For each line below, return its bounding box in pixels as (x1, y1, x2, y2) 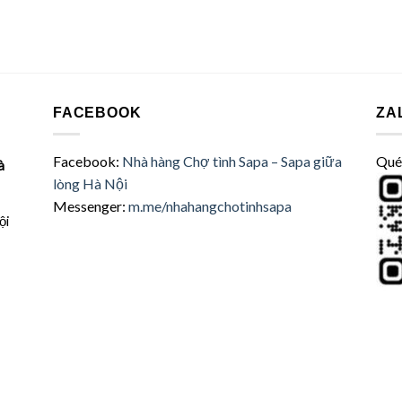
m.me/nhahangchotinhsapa (128, 197, 292, 214)
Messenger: (53, 197, 128, 214)
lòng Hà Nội (53, 174, 127, 192)
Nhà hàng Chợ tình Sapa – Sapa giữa (122, 152, 342, 170)
